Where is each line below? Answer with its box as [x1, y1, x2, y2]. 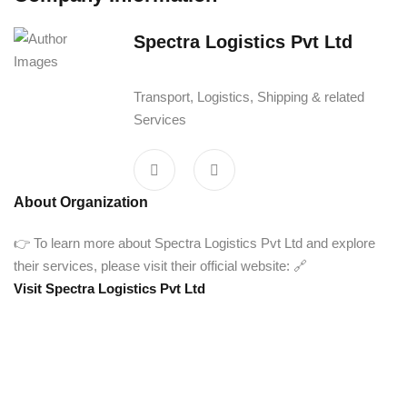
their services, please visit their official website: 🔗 [14, 258, 307, 273]
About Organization [14, 194, 148, 210]
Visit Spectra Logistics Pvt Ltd [14, 281, 205, 296]
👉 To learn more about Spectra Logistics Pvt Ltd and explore [14, 235, 375, 251]
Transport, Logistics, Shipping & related [133, 89, 364, 104]
